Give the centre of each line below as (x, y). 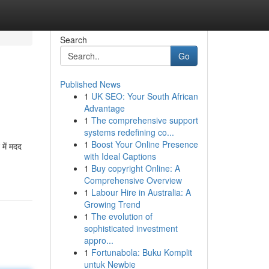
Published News (90, 84)
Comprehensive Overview (133, 180)
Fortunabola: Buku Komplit (141, 252)
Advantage (104, 108)
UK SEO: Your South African (144, 96)
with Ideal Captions (120, 156)
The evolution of (122, 216)
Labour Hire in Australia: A (141, 192)
